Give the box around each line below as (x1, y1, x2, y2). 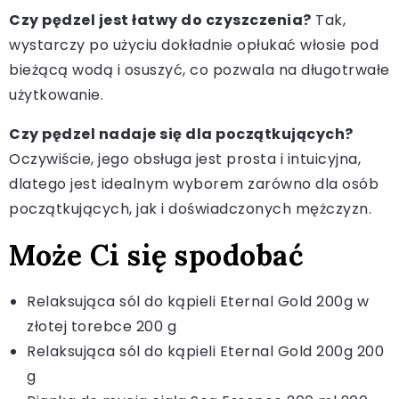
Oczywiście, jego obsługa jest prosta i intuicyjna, (9, 148, 361, 169)
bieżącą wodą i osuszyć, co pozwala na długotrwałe (9, 59, 390, 80)
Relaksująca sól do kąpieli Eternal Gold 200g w (27, 290, 369, 312)
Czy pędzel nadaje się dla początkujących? (9, 123, 354, 144)
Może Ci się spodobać (9, 236, 304, 273)
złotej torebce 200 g (27, 315, 176, 337)
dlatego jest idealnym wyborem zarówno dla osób (9, 173, 379, 194)
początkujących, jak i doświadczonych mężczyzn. (9, 198, 371, 219)
